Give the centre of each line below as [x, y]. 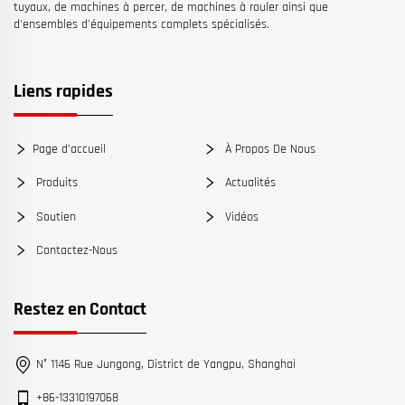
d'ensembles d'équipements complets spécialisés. [141, 25]
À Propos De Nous [268, 149]
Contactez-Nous [75, 250]
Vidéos [240, 217]
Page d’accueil [69, 149]
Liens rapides [63, 92]
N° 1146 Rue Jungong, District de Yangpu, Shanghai [166, 365]
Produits [55, 182]
